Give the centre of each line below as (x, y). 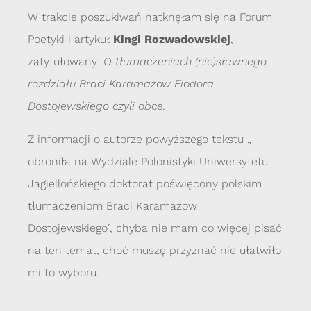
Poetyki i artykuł (69, 40)
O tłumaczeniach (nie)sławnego (183, 62)
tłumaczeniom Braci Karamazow (112, 206)
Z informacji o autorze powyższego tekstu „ (140, 140)
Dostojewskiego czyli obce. (96, 106)
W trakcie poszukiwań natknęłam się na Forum (150, 17)
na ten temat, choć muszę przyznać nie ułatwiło (154, 251)
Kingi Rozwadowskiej (170, 40)
